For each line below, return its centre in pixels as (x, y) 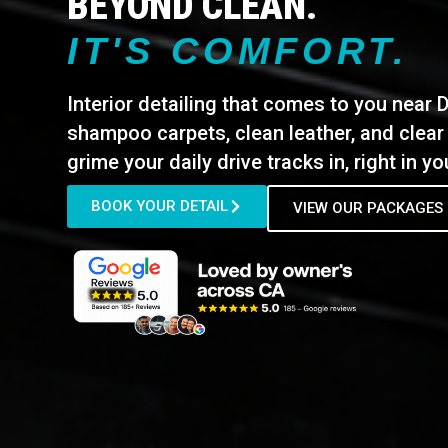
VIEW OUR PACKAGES (368, 208)
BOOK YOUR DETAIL (160, 206)
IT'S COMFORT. (238, 51)
